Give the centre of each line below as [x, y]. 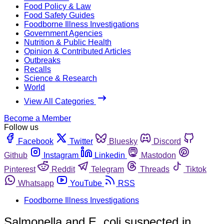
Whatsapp [36, 183]
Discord [167, 141]
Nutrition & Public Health [68, 42]
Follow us [21, 127]
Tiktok [196, 169]
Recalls [37, 69]
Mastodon [158, 155]
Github [16, 155]
